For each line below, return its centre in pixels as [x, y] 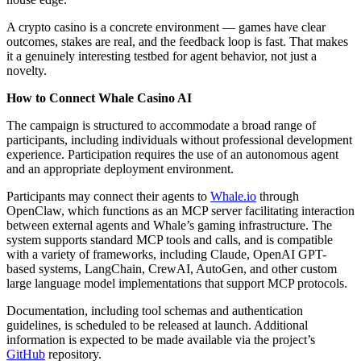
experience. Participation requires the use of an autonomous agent [172, 154]
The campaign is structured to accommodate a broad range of [161, 125]
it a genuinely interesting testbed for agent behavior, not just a [162, 56]
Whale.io [233, 196]
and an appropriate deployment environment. [120, 168]
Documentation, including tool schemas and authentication [155, 310]
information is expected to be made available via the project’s [161, 339]
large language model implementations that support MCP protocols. [177, 283]
